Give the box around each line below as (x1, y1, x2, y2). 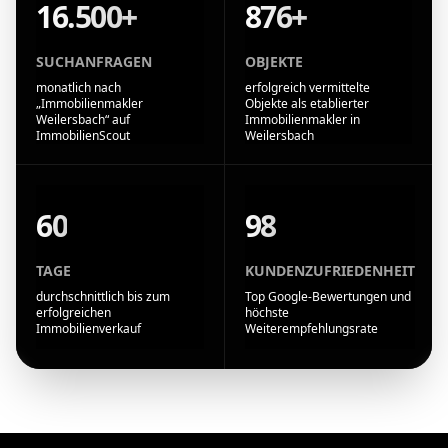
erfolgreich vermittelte (244, 78, 370, 96)
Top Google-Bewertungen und (244, 287, 411, 305)
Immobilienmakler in (244, 110, 360, 128)
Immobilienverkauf (36, 319, 141, 337)
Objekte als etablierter (244, 94, 369, 112)
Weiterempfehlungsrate (244, 319, 378, 337)
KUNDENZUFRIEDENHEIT (244, 260, 415, 280)
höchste (244, 303, 289, 321)
